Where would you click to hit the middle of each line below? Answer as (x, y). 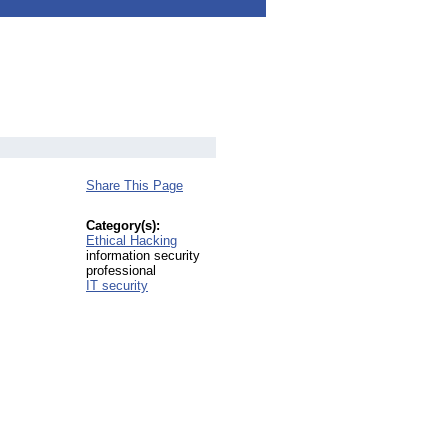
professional (121, 270)
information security (143, 255)
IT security (117, 285)
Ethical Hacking (131, 240)
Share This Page (134, 185)
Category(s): (123, 225)
